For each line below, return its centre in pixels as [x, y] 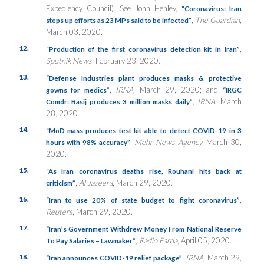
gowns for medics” [77, 90]
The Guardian [217, 20]
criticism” [60, 183]
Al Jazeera [95, 183]
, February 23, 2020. [126, 61]
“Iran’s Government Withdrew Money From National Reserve [143, 229]
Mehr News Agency [168, 142]
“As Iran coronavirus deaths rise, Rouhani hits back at [143, 171]
